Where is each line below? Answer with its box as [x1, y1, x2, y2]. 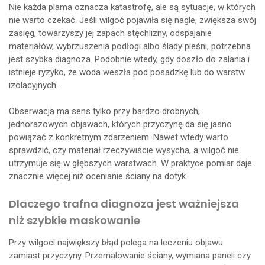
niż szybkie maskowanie [9, 212, 140, 228]
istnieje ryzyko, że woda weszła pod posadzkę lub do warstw [9, 66, 245, 77]
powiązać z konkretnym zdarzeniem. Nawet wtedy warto [9, 131, 228, 143]
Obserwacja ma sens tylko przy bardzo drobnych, [9, 105, 200, 117]
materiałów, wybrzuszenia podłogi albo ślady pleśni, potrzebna [9, 40, 251, 51]
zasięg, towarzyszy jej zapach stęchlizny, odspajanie [9, 27, 212, 38]
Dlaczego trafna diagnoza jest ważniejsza [9, 196, 239, 211]
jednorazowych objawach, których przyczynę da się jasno [9, 118, 232, 130]
